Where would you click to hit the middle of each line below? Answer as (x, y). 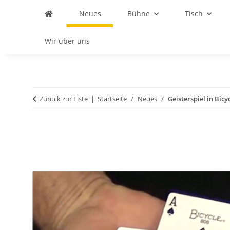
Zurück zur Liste (64, 99)
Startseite (112, 99)
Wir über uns (67, 41)
